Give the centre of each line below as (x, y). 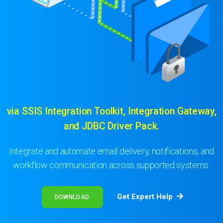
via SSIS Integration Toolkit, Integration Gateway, (111, 111)
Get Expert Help (145, 197)
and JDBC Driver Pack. (111, 126)
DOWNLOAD (72, 197)
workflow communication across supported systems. (111, 165)
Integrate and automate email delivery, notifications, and (111, 151)
